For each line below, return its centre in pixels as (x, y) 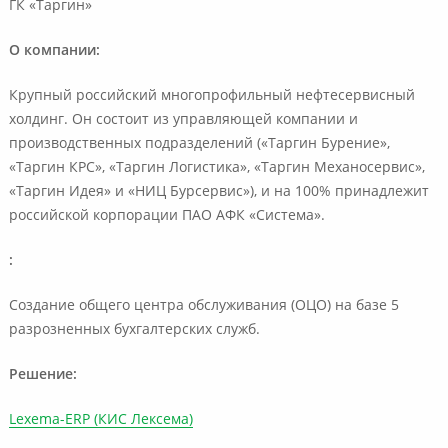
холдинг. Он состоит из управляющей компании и (183, 119)
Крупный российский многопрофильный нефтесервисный (211, 95)
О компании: (54, 50)
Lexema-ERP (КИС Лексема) (100, 419)
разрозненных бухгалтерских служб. (134, 329)
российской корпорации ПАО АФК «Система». (166, 215)
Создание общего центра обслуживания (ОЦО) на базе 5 (203, 305)
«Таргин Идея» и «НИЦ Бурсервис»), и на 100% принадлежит (218, 191)
